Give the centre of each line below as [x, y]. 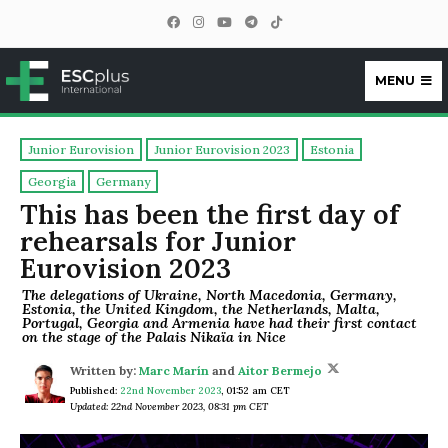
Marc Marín [174, 371]
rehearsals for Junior [158, 241]
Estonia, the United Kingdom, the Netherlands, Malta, [201, 308]
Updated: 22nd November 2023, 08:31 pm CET [169, 407]
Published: [95, 391]
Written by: [103, 371]
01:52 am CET [258, 391]
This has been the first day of [210, 214]
